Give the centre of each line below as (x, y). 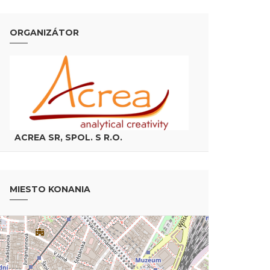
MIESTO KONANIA (50, 189)
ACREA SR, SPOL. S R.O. (68, 137)
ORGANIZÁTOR (44, 33)
